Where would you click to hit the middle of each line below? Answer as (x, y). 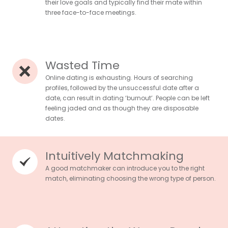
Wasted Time (82, 66)
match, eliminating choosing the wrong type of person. (131, 179)
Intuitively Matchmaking (115, 156)
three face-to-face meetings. (91, 13)
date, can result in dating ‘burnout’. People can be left (127, 98)
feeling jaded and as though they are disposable (122, 108)
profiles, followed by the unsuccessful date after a (122, 88)
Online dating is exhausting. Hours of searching (119, 78)
